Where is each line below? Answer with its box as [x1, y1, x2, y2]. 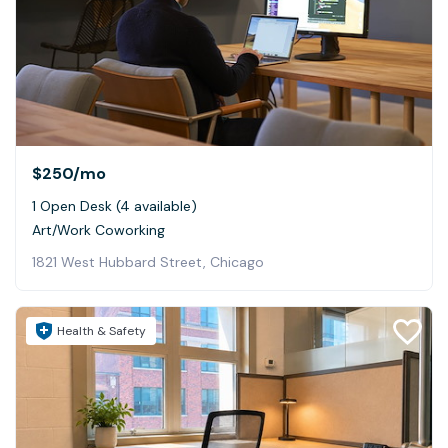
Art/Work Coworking [32, 220, 165, 239]
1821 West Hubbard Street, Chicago [32, 252, 264, 271]
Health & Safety [57, 322, 146, 339]
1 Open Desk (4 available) [32, 196, 197, 215]
